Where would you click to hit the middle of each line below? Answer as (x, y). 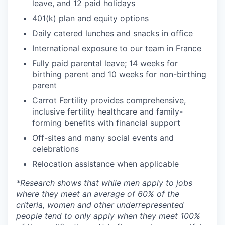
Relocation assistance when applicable (105, 163)
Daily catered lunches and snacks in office (113, 33)
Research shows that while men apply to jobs (106, 183)
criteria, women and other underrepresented (100, 205)
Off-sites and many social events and (103, 137)
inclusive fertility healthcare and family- (107, 111)
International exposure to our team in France (117, 48)
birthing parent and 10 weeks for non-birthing (119, 74)
